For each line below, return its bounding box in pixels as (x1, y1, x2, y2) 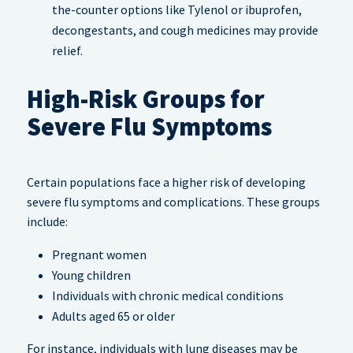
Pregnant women (52, 247, 147, 263)
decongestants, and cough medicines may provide (52, 22, 318, 39)
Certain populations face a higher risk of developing (27, 174, 306, 191)
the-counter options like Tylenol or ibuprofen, (52, 2, 302, 18)
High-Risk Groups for (27, 84, 265, 116)
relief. (52, 43, 83, 59)
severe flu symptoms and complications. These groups (27, 194, 320, 210)
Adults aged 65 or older (52, 308, 175, 325)
